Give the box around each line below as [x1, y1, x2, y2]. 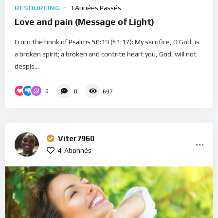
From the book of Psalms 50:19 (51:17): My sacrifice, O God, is [15, 37, 200, 46]
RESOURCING [15, 3, 60, 12]
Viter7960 [58, 134, 94, 144]
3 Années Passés [70, 3, 121, 12]
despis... [15, 62, 39, 70]
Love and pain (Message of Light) [15, 16, 154, 27]
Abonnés [64, 146, 91, 155]
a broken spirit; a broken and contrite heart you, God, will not [15, 50, 197, 58]
